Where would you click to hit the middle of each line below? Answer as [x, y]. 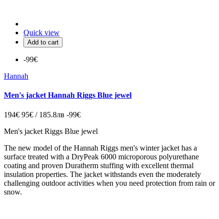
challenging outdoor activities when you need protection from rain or [109, 183]
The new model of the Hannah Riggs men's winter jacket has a [100, 148]
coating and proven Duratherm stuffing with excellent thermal [99, 165]
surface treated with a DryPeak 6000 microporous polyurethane [101, 156]
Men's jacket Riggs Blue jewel [51, 131]
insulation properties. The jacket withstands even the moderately [102, 174]
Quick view [42, 33]
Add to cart [43, 42]
